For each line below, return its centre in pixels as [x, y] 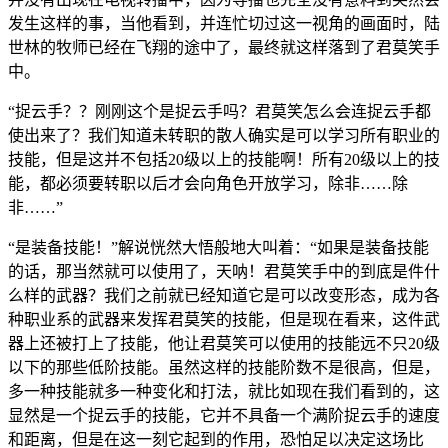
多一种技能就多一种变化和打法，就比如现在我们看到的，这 [224, 391]
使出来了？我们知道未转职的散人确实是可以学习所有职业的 [224, 135]
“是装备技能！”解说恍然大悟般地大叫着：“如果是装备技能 [218, 247]
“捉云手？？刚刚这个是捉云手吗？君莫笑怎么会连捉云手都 [219, 111]
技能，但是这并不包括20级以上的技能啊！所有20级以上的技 [224, 159]
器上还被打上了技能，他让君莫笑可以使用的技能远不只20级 [224, 343]
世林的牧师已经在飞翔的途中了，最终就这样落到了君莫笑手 [224, 47]
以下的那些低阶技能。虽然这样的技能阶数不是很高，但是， [224, 367]
